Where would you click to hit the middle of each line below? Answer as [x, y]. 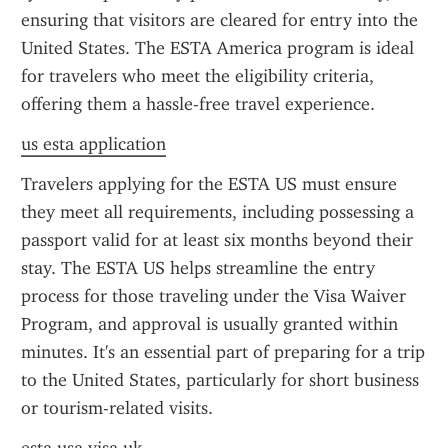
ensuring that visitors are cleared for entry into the [219, 20]
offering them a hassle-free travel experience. [198, 104]
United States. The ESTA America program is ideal [217, 48]
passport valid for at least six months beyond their [217, 240]
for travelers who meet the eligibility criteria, [197, 76]
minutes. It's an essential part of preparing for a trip [223, 352]
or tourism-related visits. [117, 408]
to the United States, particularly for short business [220, 380]
